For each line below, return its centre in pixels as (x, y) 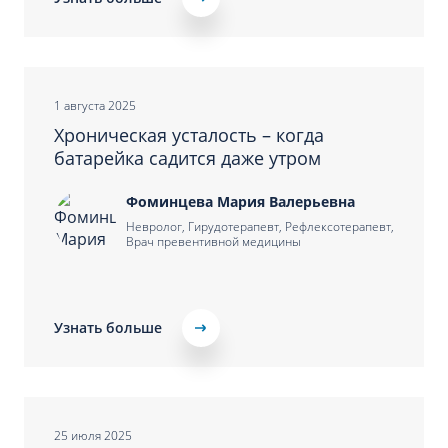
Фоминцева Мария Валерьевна (240, 201)
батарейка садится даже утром (187, 158)
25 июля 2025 (93, 435)
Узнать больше (108, 327)
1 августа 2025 (95, 105)
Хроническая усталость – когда (189, 135)
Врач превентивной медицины (213, 241)
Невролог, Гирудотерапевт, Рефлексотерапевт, (260, 226)
